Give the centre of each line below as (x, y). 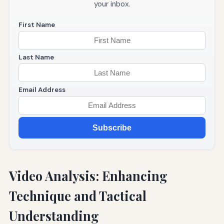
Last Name (36, 57)
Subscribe (112, 128)
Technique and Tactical (77, 196)
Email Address (42, 90)
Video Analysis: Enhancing (88, 176)
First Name (36, 25)
